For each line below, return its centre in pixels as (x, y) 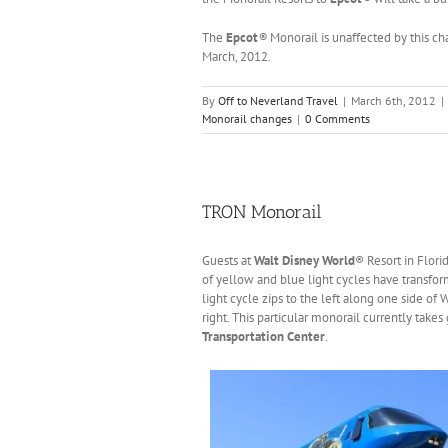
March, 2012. (236, 57)
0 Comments (337, 119)
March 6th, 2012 (393, 101)
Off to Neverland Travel (278, 101)
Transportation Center (263, 337)
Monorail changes (247, 119)
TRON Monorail (262, 212)
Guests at (228, 261)
